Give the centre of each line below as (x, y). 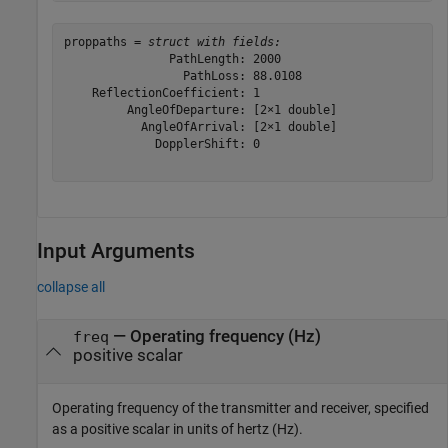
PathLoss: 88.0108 (182, 76)
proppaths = (105, 42)
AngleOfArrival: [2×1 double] (200, 127)
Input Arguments (116, 250)
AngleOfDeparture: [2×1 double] (200, 110)
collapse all (71, 286)
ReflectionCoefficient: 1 (161, 93)
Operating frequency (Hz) (225, 336)
